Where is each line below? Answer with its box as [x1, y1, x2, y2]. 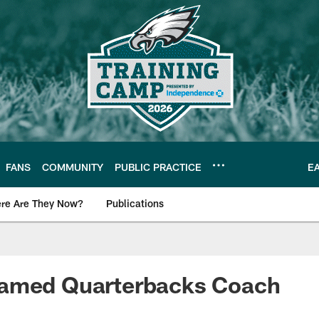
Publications [106, 197, 164, 209]
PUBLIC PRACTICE [115, 160, 202, 173]
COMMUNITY [42, 160, 103, 173]
